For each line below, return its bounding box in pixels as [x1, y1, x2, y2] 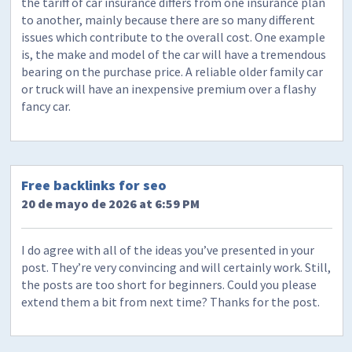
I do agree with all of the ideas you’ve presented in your [21, 241, 315, 258]
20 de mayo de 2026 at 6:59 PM [21, 195, 200, 211]
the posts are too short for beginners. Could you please [21, 276, 317, 292]
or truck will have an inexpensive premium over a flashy [21, 81, 317, 97]
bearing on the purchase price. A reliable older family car [21, 64, 324, 80]
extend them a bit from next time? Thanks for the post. [21, 293, 321, 310]
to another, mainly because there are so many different [21, 12, 316, 28]
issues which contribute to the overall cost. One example [21, 29, 326, 46]
